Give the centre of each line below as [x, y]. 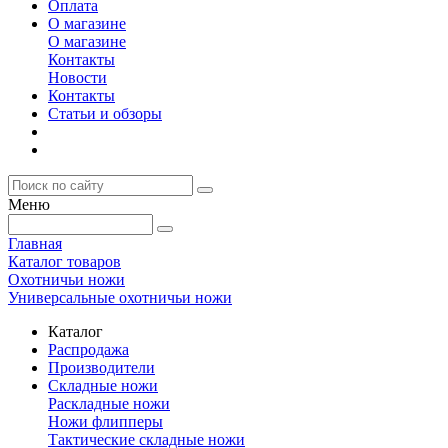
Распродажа [88, 349]
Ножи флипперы [105, 421]
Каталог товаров [64, 261]
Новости [77, 77]
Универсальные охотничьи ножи [120, 297]
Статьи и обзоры [105, 113]
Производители [101, 367]
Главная [35, 243]
